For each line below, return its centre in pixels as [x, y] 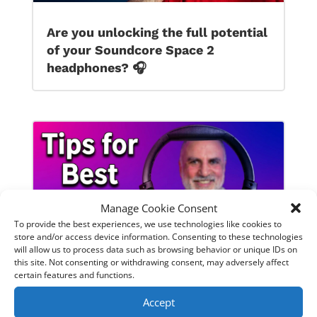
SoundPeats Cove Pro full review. [150, 293]
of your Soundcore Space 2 [130, 50]
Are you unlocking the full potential [157, 32]
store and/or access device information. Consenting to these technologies [158, 236]
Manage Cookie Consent [158, 208]
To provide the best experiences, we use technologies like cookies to [148, 224]
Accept [158, 302]
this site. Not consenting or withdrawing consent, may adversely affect [151, 262]
